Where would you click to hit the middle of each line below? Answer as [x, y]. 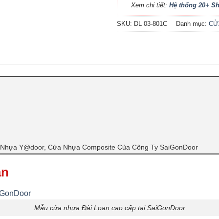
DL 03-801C [151, 23]
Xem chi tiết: [150, 5]
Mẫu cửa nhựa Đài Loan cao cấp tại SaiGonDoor [109, 208]
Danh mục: [192, 23]
